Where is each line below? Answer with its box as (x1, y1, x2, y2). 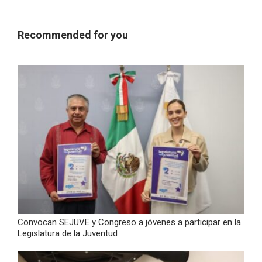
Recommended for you (18, 28, 128, 41)
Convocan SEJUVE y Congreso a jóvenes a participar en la (18, 216, 241, 227)
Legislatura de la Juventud (18, 227, 118, 239)
